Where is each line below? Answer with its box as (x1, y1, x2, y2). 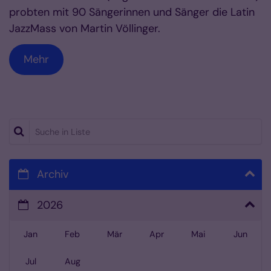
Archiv (37, 166, 68, 181)
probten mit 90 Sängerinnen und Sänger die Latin (9, 4, 255, 19)
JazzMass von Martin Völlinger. (9, 21, 160, 36)
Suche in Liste (8, 118, 83, 133)
